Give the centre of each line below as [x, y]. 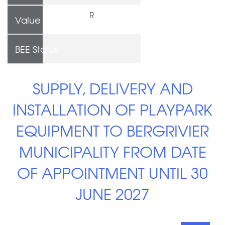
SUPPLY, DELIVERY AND [113, 88]
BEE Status [37, 49]
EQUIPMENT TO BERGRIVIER [113, 130]
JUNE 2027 [113, 193]
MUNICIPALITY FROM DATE [113, 151]
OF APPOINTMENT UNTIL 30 [113, 172]
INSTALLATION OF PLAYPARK [113, 109]
